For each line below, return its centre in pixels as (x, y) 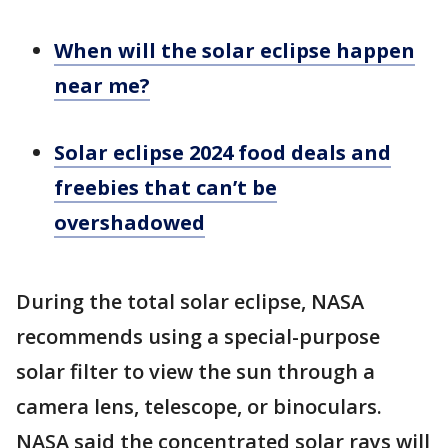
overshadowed (129, 222)
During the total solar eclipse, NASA (190, 301)
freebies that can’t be (165, 187)
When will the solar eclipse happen (234, 50)
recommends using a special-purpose (198, 336)
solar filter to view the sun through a (195, 371)
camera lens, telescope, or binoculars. (199, 406)
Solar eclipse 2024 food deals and (222, 152)
